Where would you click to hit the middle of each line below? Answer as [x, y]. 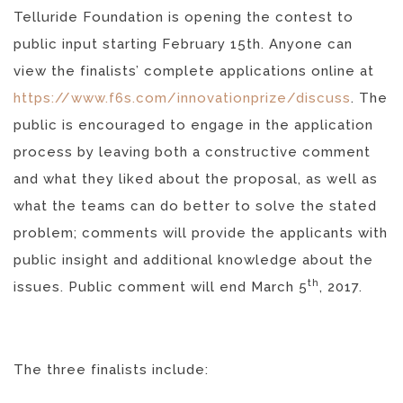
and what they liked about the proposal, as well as [196, 179]
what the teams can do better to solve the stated [195, 206]
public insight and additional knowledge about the [193, 260]
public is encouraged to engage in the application [193, 125]
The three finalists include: [111, 369]
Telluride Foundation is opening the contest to [184, 17]
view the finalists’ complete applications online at [194, 71]
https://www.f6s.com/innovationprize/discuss [182, 98]
